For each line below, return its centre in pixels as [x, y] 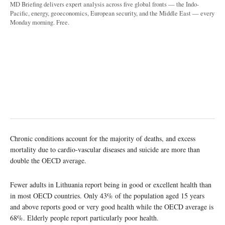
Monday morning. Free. [40, 22]
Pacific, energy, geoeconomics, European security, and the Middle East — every [112, 13]
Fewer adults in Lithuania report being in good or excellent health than [111, 184]
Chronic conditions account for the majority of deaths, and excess [103, 138]
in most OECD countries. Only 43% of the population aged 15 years [107, 195]
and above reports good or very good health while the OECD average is [112, 206]
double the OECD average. [48, 160]
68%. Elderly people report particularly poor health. [84, 217]
